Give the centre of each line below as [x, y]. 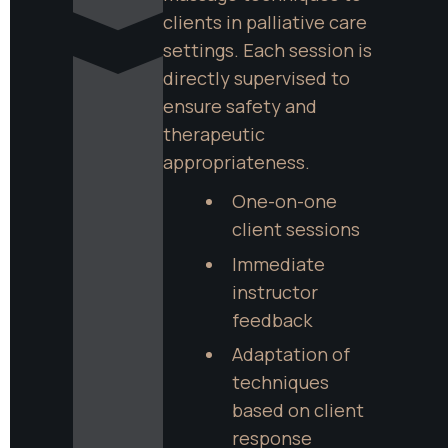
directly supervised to [256, 78]
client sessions [295, 229]
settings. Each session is [267, 50]
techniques [280, 381]
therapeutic [214, 134]
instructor [274, 291]
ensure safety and [240, 106]
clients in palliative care [265, 22]
